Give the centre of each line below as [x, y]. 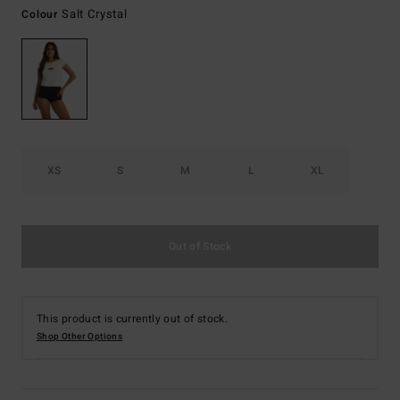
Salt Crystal [94, 14]
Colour [42, 14]
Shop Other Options [80, 337]
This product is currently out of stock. [133, 319]
